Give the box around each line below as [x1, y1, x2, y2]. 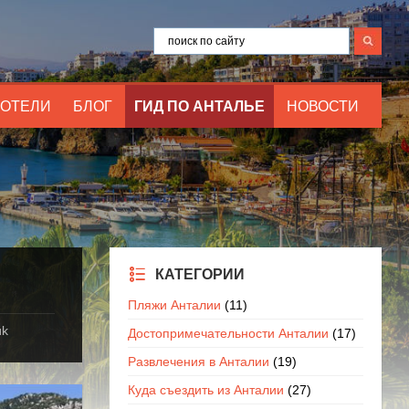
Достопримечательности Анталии [127, 326, 329, 341]
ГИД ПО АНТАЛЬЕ [134, 99, 265, 114]
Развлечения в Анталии [127, 354, 269, 369]
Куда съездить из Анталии [127, 383, 284, 397]
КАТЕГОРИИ [154, 267, 245, 282]
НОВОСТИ [287, 99, 359, 114]
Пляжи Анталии [127, 298, 221, 312]
